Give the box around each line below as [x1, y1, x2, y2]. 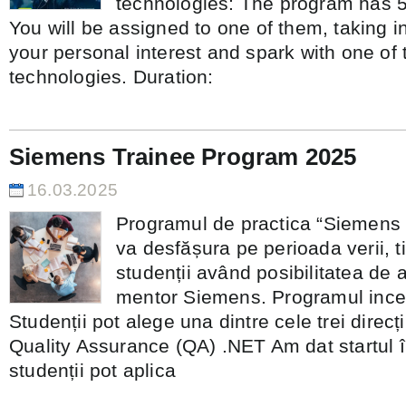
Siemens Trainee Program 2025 [9, 143, 357, 170]
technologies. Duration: [9, 66, 214, 87]
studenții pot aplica [9, 360, 176, 381]
